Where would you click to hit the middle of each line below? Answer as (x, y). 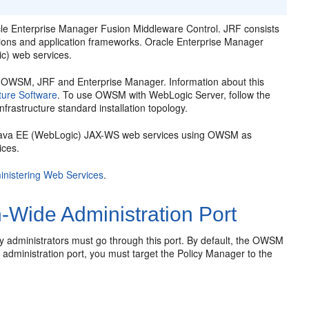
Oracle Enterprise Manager (205, 41)
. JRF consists (249, 28)
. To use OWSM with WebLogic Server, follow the (164, 94)
